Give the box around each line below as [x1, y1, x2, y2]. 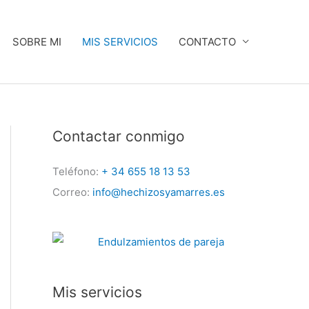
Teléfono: [52, 165, 101, 178]
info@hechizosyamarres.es [92, 186, 225, 199]
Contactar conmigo [52, 128, 185, 145]
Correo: [52, 186, 92, 199]
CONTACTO [179, 34, 236, 48]
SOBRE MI [12, 34, 61, 48]
